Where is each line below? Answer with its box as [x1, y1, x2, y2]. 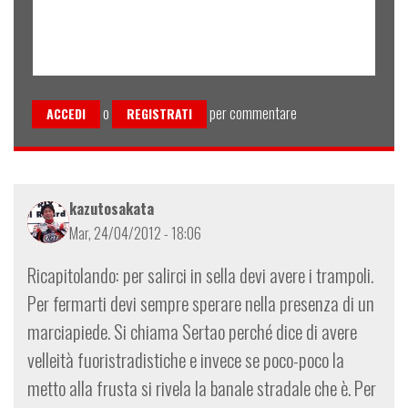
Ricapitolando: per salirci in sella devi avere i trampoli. [27, 260, 373, 290]
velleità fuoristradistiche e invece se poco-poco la [27, 345, 344, 374]
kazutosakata [69, 198, 154, 220]
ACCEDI [46, 104, 86, 124]
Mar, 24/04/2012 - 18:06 [69, 222, 201, 245]
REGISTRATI [127, 104, 192, 124]
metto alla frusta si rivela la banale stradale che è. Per [27, 373, 376, 403]
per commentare [207, 102, 297, 125]
